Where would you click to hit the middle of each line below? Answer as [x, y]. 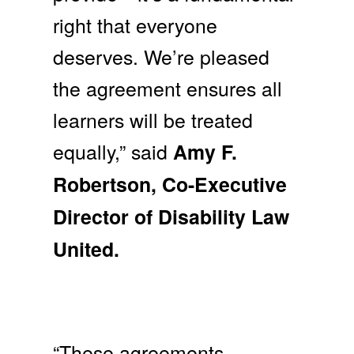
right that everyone [136, 25]
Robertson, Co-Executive [170, 185]
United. [87, 249]
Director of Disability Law [171, 217]
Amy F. [205, 152]
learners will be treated [153, 120]
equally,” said [113, 151]
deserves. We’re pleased [162, 56]
